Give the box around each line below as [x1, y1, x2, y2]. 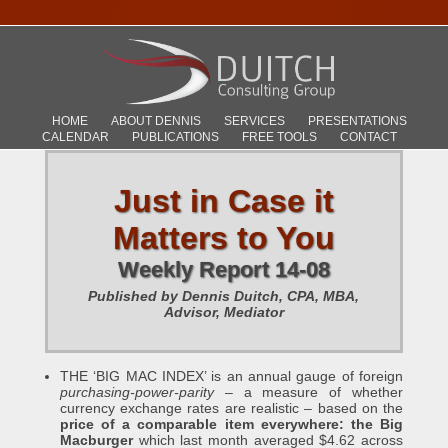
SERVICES [223, 113, 285, 128]
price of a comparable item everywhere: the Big [59, 416, 404, 432]
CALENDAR [41, 129, 109, 144]
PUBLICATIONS [131, 129, 219, 144]
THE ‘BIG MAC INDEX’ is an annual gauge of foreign [59, 368, 404, 384]
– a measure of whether [224, 384, 404, 400]
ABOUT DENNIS [110, 113, 201, 128]
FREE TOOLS [241, 129, 317, 144]
